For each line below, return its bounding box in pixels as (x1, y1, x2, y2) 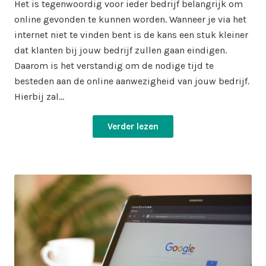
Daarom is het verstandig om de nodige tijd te (14, 60, 214, 72)
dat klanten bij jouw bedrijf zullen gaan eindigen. (14, 45, 227, 56)
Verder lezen (107, 121, 159, 132)
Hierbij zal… (14, 91, 64, 103)
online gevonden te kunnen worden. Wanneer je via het (14, 14, 246, 26)
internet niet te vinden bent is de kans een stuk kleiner (14, 29, 248, 41)
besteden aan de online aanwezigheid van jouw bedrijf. (14, 75, 249, 87)
